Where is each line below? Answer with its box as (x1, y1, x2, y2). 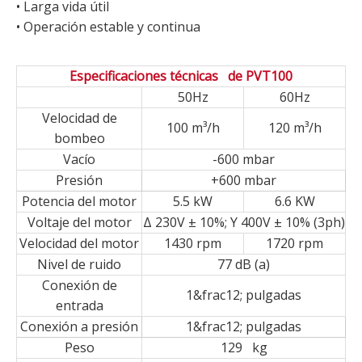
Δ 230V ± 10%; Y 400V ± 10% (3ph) (142, 213, 345, 232)
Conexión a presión (20, 318, 138, 336)
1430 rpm (164, 234, 221, 253)
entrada (55, 297, 103, 315)
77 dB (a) (217, 255, 270, 274)
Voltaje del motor (27, 213, 132, 232)
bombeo (53, 129, 105, 148)
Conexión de (41, 276, 117, 295)
